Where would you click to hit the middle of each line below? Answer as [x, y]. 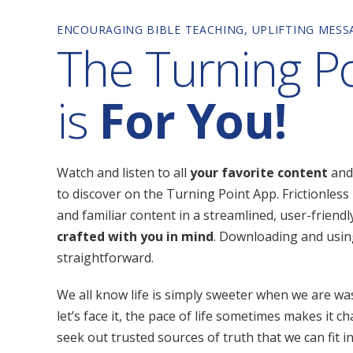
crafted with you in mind [135, 236]
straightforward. [107, 258]
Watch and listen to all [123, 173]
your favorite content [260, 173]
